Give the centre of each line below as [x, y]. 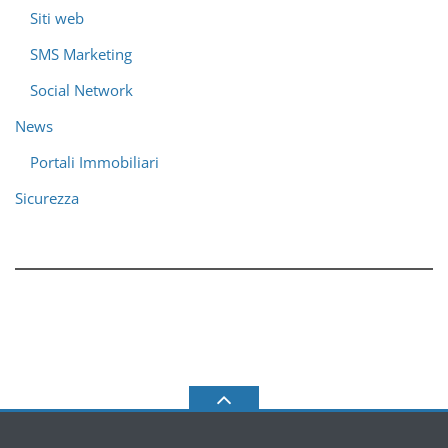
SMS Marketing [81, 54]
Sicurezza [47, 198]
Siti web [57, 18]
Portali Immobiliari [94, 162]
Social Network [81, 90]
